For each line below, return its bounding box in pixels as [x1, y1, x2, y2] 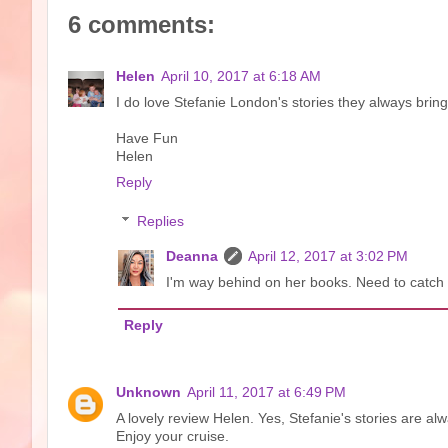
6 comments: [68, 10, 215, 38]
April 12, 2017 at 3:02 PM [247, 249, 408, 265]
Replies [136, 214, 184, 230]
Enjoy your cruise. [116, 428, 229, 444]
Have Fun [116, 131, 178, 146]
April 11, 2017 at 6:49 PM [187, 384, 346, 400]
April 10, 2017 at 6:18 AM [161, 69, 321, 84]
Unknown [116, 384, 181, 400]
